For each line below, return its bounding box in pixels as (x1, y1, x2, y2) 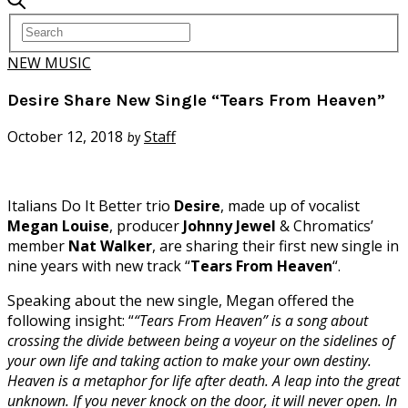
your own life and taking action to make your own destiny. (7, 351, 372, 372)
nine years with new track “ (7, 256, 190, 277)
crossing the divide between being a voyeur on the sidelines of (7, 331, 394, 352)
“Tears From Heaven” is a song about (134, 311, 368, 331)
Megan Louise (7, 216, 109, 237)
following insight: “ (7, 311, 134, 331)
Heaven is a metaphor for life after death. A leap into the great (7, 371, 400, 392)
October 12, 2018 (7, 127, 123, 148)
